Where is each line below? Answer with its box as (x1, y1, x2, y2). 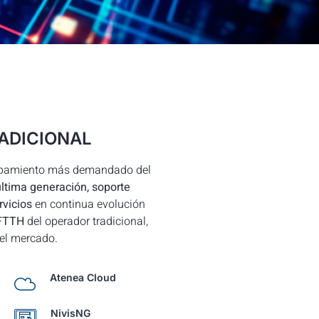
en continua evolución (32, 195, 145, 213)
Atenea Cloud (49, 271, 116, 284)
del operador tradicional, (24, 212, 148, 230)
